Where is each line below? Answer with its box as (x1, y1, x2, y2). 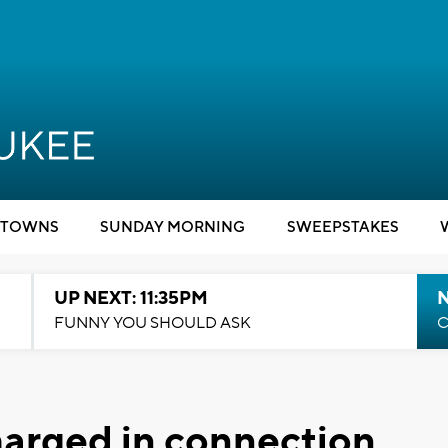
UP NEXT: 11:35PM (53, 287, 208, 310)
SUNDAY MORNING (100, 218, 245, 237)
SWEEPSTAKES (286, 218, 399, 237)
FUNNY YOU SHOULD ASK (53, 313, 251, 333)
